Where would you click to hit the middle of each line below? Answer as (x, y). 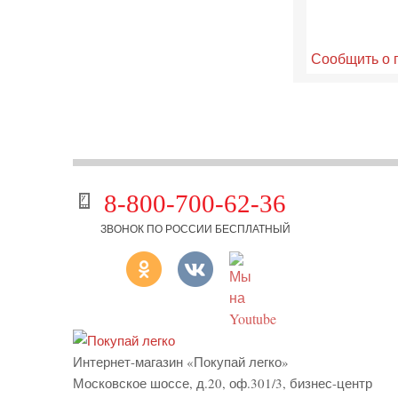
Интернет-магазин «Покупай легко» (181, 362)
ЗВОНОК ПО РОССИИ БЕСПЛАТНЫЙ (196, 229)
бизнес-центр (331, 383)
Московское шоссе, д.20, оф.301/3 (178, 383)
